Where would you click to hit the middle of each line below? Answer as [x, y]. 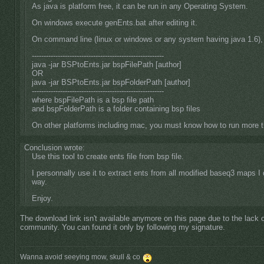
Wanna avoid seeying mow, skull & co [81, 257]
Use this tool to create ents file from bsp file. [108, 156]
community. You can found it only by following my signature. [123, 227]
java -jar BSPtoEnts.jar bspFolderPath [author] [111, 82]
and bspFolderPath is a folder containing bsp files [116, 109]
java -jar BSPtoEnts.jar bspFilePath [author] [106, 65]
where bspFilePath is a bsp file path [93, 100]
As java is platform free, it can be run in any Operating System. [140, 6]
